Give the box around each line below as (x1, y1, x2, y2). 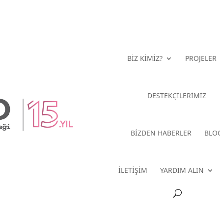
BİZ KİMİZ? (127, 53, 163, 63)
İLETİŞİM (118, 165, 148, 175)
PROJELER (185, 53, 217, 63)
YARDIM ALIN (160, 165, 204, 175)
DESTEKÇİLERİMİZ (147, 90, 206, 100)
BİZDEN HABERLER (131, 128, 192, 137)
